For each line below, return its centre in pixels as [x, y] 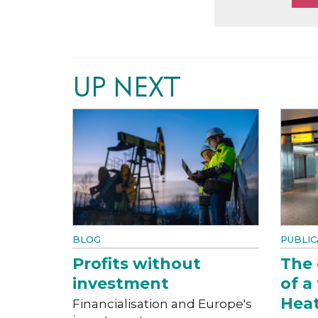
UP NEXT [126, 87]
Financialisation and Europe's [162, 303]
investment [121, 283]
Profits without [137, 263]
